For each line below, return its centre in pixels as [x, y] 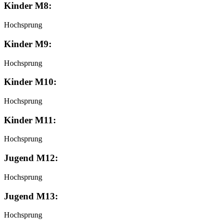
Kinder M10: [30, 82]
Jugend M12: [31, 158]
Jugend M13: [31, 196]
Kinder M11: [30, 120]
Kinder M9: [28, 44]
